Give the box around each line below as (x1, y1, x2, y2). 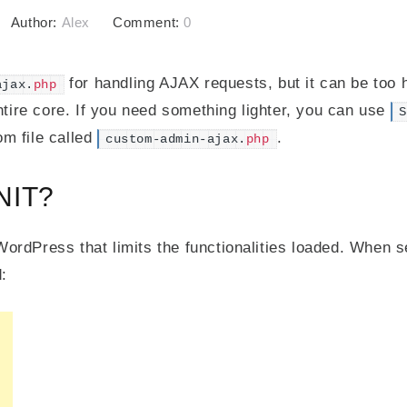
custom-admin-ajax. (105, 133, 246, 146)
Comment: (113, 15, 184, 30)
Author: (10, 15, 62, 30)
